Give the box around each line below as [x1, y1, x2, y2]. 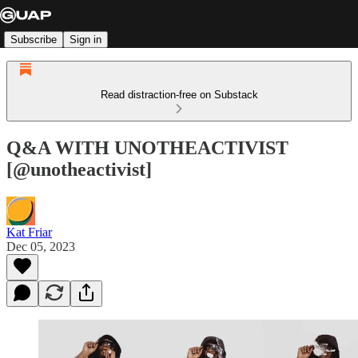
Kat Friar [6, 225, 52, 239]
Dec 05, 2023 [6, 239, 75, 253]
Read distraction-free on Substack [100, 89, 258, 101]
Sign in [70, 33, 101, 46]
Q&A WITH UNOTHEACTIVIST [6, 137, 288, 158]
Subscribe [10, 33, 57, 46]
